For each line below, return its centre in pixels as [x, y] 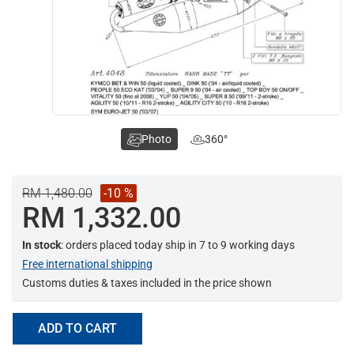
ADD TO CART [77, 329]
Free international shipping [87, 264]
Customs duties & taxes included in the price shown [147, 283]
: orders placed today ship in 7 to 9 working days [178, 245]
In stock [41, 245]
